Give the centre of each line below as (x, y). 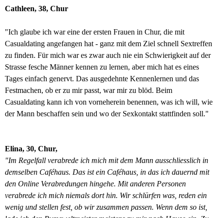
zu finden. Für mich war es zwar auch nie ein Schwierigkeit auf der (108, 55)
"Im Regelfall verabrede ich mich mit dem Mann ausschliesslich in (107, 160)
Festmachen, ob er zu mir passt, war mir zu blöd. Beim (89, 90)
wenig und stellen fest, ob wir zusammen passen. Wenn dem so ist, (106, 207)
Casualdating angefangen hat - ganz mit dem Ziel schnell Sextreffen (109, 44)
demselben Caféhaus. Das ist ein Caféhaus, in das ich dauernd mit (107, 172)
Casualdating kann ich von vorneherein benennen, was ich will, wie (109, 102)
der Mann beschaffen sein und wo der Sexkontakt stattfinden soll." (107, 114)
